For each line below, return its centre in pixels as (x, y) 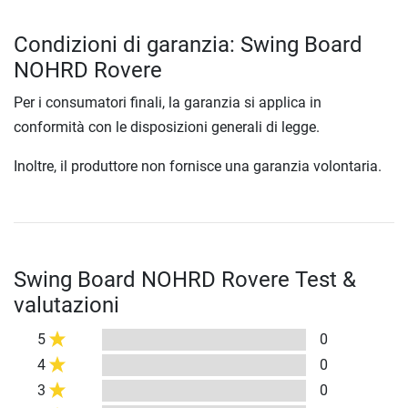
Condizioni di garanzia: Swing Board (188, 45)
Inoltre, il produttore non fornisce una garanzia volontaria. (198, 167)
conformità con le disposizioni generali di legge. (167, 127)
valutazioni (66, 306)
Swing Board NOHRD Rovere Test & (185, 280)
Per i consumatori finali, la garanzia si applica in (168, 103)
